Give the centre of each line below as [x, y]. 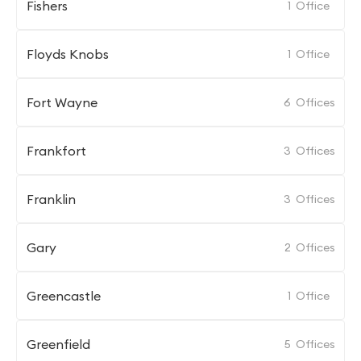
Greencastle [64, 296]
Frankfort [56, 151]
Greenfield [58, 344]
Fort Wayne [62, 102]
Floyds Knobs [68, 54]
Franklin [51, 199]
